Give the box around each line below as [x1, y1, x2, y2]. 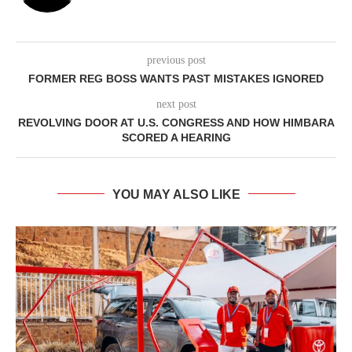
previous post [146, 53, 206, 66]
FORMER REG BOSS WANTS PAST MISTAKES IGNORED [28, 71, 324, 85]
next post [156, 97, 196, 110]
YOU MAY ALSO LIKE [112, 187, 240, 201]
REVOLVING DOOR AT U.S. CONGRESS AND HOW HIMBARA [17, 115, 335, 129]
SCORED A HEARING [121, 130, 231, 144]
